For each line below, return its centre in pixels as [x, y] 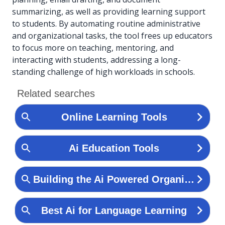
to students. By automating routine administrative [106, 23]
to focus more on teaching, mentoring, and [93, 47]
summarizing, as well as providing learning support [109, 11]
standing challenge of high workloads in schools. [103, 72]
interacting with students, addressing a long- [96, 60]
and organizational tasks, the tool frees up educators [112, 35]
